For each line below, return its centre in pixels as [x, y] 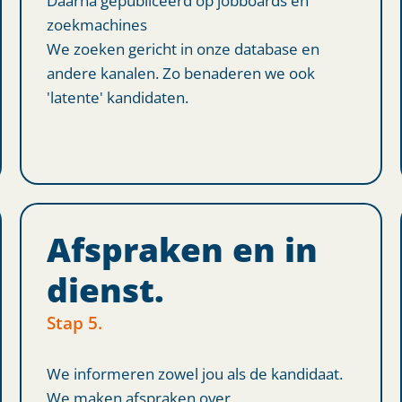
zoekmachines [97, 24]
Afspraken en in [183, 249]
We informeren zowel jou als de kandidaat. [195, 373]
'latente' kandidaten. [118, 96]
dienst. [106, 289]
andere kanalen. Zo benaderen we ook [181, 72]
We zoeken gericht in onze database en [184, 48]
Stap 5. [75, 322]
